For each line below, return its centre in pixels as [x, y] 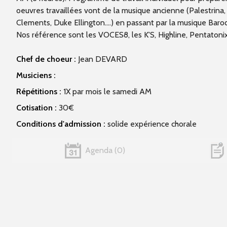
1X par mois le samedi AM [106, 91]
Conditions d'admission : [61, 124]
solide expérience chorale [151, 124]
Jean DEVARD [102, 59]
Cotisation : [36, 107]
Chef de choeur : [46, 59]
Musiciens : [36, 75]
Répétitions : [39, 91]
